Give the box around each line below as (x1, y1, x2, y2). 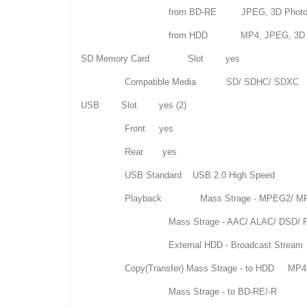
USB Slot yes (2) (81, 100, 186, 111)
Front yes (81, 123, 173, 134)
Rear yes (81, 147, 177, 158)
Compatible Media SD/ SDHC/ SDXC (81, 77, 299, 88)
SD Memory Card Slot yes (81, 53, 240, 64)
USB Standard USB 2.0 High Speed (81, 170, 275, 181)
